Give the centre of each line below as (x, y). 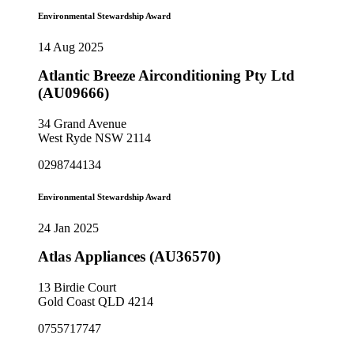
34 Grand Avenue (82, 123)
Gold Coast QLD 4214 (96, 301)
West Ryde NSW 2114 (94, 137)
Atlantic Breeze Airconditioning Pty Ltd (166, 76)
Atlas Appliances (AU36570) (129, 256)
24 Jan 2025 (68, 228)
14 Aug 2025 (71, 47)
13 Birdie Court (77, 287)
